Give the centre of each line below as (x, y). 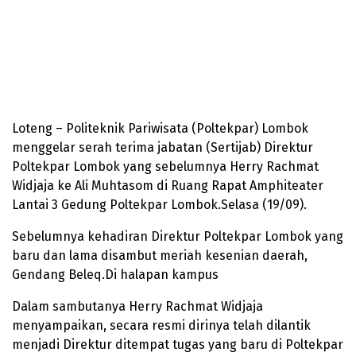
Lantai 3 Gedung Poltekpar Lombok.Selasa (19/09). (159, 205)
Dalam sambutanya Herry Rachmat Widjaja (137, 307)
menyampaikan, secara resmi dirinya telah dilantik (161, 326)
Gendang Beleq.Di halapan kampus (115, 275)
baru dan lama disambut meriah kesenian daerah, (160, 256)
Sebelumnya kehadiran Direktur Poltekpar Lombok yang (178, 237)
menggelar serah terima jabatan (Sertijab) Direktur (163, 148)
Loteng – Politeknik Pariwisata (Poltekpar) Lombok (160, 129)
